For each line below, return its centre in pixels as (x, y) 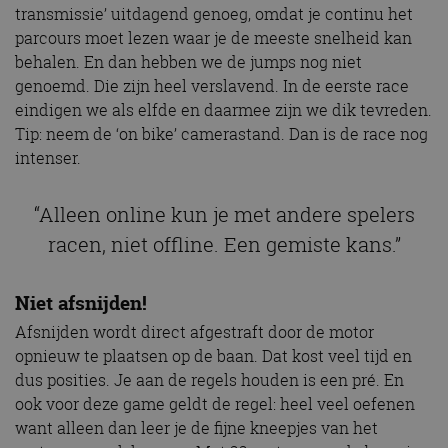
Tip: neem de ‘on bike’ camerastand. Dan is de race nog (221, 133)
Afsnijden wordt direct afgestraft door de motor (194, 332)
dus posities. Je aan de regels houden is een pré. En (209, 380)
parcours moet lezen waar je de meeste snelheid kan (213, 37)
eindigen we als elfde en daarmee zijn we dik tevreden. (223, 109)
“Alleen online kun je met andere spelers (224, 214)
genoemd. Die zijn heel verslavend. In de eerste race (212, 85)
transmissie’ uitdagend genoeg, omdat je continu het (214, 13)
